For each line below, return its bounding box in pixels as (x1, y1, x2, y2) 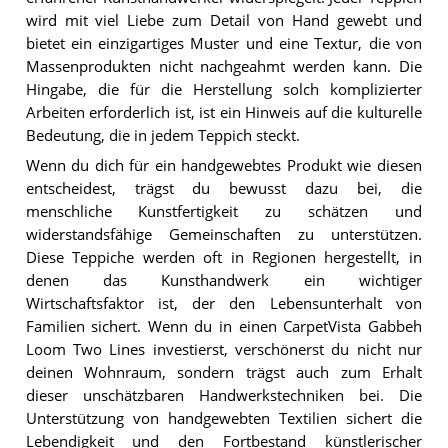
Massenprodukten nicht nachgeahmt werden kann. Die (25, 56, 422, 76)
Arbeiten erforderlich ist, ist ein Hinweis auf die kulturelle (25, 102, 422, 122)
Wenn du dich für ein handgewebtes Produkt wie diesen (25, 156, 422, 176)
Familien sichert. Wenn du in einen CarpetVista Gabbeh (25, 317, 422, 337)
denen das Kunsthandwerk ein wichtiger (25, 271, 422, 291)
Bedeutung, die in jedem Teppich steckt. (25, 125, 300, 145)
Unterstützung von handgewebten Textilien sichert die (25, 409, 422, 429)
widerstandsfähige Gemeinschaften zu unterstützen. (25, 225, 422, 245)
